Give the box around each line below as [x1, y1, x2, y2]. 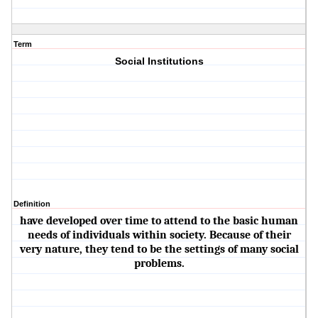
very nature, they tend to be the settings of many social [19, 243, 299, 256]
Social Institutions [114, 55, 204, 67]
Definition [13, 199, 50, 209]
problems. [133, 257, 185, 270]
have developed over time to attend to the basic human [20, 214, 299, 228]
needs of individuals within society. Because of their [27, 229, 291, 242]
